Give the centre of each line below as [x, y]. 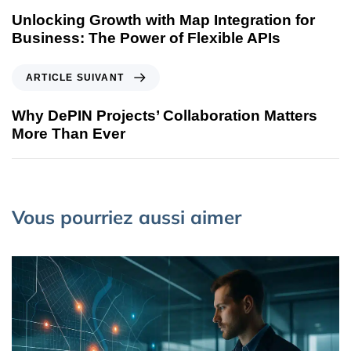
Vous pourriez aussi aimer [127, 217]
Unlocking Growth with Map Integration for [163, 20]
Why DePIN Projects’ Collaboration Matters [165, 116]
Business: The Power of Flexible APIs [146, 38]
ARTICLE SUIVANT [75, 78]
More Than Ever [69, 134]
